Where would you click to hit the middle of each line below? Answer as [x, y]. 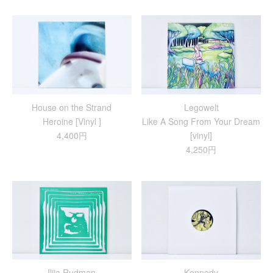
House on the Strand [72, 107]
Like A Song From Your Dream [201, 121]
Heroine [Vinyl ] [72, 121]
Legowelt [201, 107]
